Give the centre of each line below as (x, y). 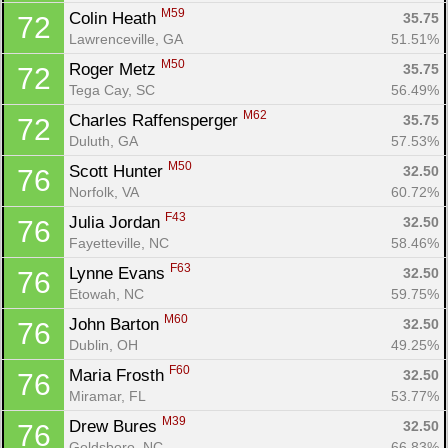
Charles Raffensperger (156, 120)
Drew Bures (115, 426)
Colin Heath (115, 18)
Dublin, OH (103, 344)
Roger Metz (115, 69)
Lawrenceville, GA (126, 38)
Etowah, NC (106, 293)
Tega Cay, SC (112, 89)
